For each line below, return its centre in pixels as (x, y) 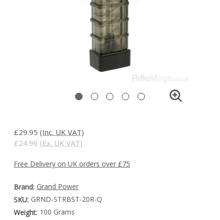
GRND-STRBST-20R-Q (66, 199)
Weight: (26, 212)
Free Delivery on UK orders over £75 (72, 164)
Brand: (24, 187)
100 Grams (57, 212)
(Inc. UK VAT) (62, 132)
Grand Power (57, 186)
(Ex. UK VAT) (61, 143)
